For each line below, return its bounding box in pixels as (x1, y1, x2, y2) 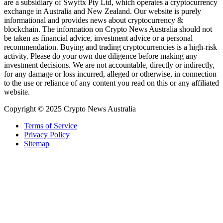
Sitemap (24, 139, 49, 148)
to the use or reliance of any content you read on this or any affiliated (4, 78, 219, 87)
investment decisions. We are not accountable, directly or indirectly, (4, 60, 215, 69)
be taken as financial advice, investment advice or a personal (4, 33, 193, 42)
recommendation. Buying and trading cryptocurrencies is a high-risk (4, 42, 217, 51)
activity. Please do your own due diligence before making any (4, 51, 197, 60)
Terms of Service (24, 121, 77, 130)
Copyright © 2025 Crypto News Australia (4, 104, 136, 113)
